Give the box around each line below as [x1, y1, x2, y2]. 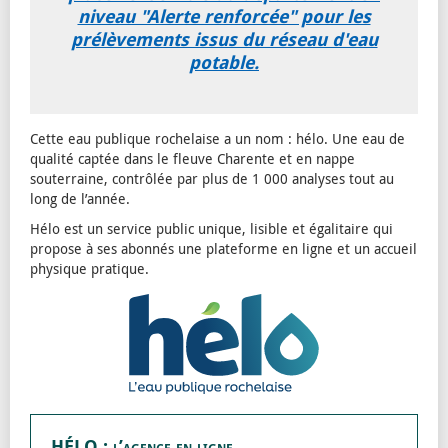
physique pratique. [30, 259, 149, 278]
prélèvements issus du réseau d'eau [70, 27, 378, 52]
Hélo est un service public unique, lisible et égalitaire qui [30, 219, 393, 238]
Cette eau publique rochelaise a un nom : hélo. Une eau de [30, 129, 405, 148]
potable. [189, 50, 259, 75]
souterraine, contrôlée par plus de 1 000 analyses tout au [30, 169, 394, 188]
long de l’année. [30, 189, 130, 208]
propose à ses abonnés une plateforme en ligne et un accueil [30, 239, 417, 258]
